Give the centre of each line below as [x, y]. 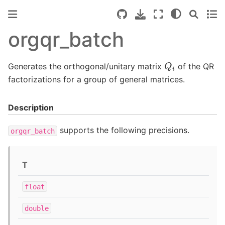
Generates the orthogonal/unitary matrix [86, 66]
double [37, 208]
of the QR [195, 66]
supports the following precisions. [123, 130]
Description [31, 107]
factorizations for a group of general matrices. [96, 79]
